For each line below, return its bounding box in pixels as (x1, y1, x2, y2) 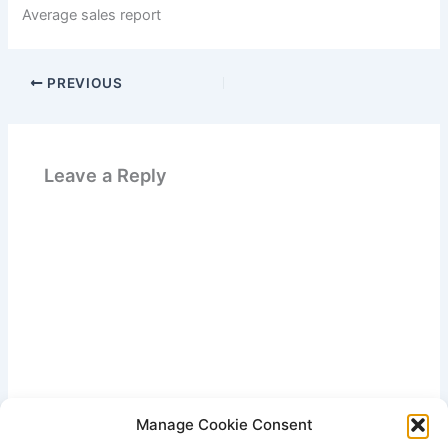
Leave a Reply (44, 164, 168, 187)
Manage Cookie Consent (135, 415, 313, 434)
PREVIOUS (43, 74, 123, 91)
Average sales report (22, 6, 162, 25)
